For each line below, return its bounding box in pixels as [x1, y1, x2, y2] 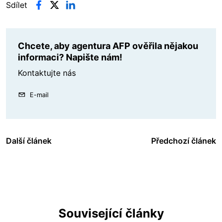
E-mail [30, 91, 49, 99]
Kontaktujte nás [18, 68, 76, 78]
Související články [58, 206, 164, 221]
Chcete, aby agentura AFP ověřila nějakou [18, 41, 198, 52]
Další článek [6, 136, 52, 146]
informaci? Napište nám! [18, 52, 122, 63]
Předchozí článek [151, 136, 216, 146]
